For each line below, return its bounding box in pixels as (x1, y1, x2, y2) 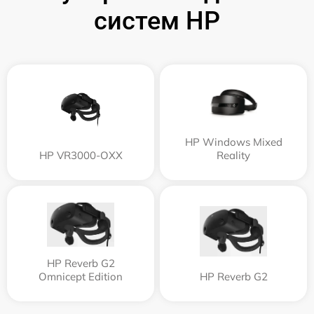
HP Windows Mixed (184, 135, 282, 149)
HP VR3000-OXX (39, 148, 123, 162)
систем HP (94, 6, 220, 36)
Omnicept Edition (39, 269, 123, 283)
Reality (217, 148, 250, 162)
